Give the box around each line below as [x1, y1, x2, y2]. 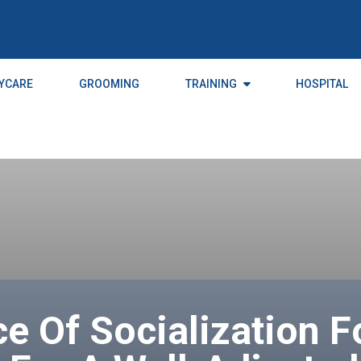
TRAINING [185, 77, 237, 90]
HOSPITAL [296, 77, 349, 90]
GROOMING [78, 77, 139, 90]
